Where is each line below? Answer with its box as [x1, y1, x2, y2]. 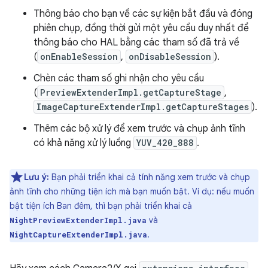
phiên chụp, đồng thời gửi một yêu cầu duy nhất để [33, 22, 249, 34]
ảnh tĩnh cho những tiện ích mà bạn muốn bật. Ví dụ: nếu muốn [10, 185, 254, 197]
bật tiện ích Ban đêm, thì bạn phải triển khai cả [10, 200, 192, 211]
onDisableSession [129, 50, 211, 62]
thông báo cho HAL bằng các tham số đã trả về [33, 36, 239, 48]
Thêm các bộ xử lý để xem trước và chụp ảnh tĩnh [33, 122, 245, 135]
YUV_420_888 [136, 136, 194, 148]
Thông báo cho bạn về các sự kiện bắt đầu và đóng [33, 7, 252, 20]
